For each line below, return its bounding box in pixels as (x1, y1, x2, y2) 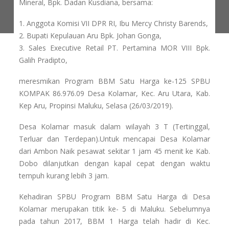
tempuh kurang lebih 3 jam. (18, 170, 109, 180)
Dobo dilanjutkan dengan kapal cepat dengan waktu (18, 158, 211, 168)
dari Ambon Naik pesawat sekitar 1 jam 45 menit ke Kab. (18, 146, 211, 156)
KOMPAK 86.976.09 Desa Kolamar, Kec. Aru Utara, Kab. (18, 88, 211, 98)
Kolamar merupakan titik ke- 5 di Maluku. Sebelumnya (18, 203, 211, 214)
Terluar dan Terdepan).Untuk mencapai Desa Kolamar (18, 133, 211, 144)
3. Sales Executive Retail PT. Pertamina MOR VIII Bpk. (18, 42, 211, 53)
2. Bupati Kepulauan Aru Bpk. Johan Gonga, (18, 30, 162, 40)
